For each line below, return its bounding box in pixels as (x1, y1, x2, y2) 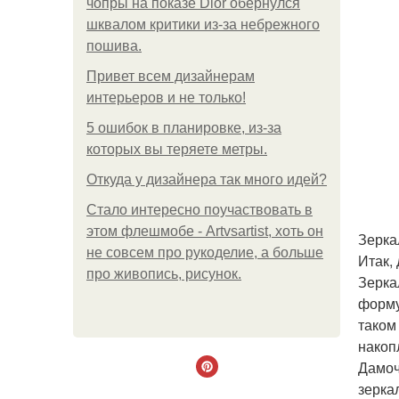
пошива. (86, 38, 142, 53)
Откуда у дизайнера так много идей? (86, 172, 327, 187)
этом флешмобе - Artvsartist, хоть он (86, 224, 323, 239)
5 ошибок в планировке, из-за (86, 120, 281, 135)
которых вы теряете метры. (86, 142, 267, 157)
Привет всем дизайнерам (86, 69, 255, 84)
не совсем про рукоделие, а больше (86, 245, 323, 260)
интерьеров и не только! (86, 90, 246, 105)
